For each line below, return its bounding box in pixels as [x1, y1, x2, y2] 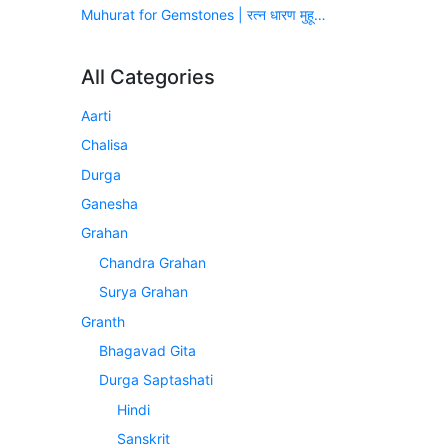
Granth [81, 312, 125, 330]
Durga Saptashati [99, 371, 214, 389]
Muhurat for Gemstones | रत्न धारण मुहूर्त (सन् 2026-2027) [314, 5, 326, 23]
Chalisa [81, 136, 128, 154]
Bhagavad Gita [99, 341, 197, 359]
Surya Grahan [99, 283, 189, 301]
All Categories [81, 64, 215, 89]
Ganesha [81, 194, 138, 212]
